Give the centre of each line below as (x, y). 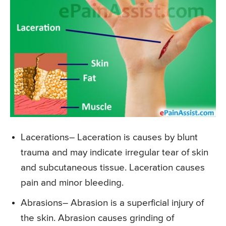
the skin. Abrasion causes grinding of (97, 218)
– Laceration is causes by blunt (133, 138)
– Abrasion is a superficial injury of (133, 203)
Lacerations (45, 138)
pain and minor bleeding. (72, 183)
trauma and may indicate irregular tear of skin (115, 153)
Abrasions (42, 203)
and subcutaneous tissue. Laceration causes (113, 168)
